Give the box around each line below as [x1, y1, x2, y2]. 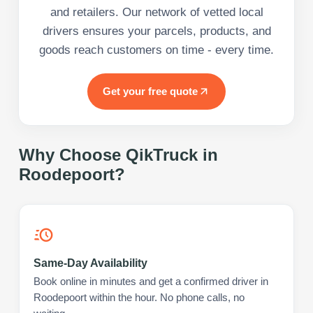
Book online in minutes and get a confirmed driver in [34, 275, 268, 287]
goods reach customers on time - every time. [39, 43, 274, 57]
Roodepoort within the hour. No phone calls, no [34, 291, 245, 303]
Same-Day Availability [34, 256, 147, 269]
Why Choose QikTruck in [19, 145, 218, 164]
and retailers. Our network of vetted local [50, 5, 263, 19]
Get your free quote [103, 85, 198, 97]
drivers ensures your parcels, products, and [42, 24, 271, 38]
